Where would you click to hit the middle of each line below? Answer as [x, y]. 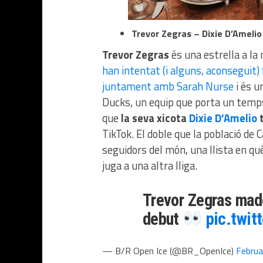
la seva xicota [155, 118]
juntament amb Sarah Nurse [168, 87]
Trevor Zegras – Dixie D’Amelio [197, 34]
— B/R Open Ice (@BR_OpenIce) [169, 251]
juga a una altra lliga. [150, 166]
